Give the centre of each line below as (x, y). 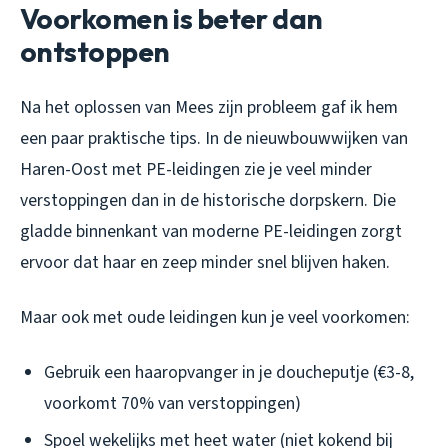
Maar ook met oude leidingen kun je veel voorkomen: (215, 318)
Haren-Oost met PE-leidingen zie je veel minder (196, 170)
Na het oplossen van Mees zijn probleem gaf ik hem (209, 108)
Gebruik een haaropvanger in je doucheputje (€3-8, (229, 373)
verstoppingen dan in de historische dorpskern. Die (208, 201)
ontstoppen (95, 52)
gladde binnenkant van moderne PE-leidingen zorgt (211, 232)
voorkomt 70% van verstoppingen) (172, 404)
